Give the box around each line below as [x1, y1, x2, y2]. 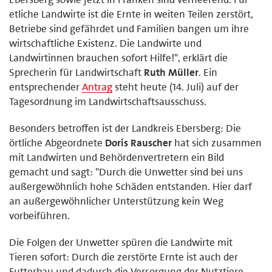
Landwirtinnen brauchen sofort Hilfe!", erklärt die [9, 50, 228, 64]
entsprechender [9, 80, 82, 93]
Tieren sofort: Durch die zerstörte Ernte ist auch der [9, 250, 238, 263]
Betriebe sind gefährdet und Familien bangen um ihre [9, 21, 249, 35]
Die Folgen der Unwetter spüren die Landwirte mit [9, 235, 233, 249]
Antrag [82, 80, 112, 93]
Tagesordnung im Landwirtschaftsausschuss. [9, 94, 206, 108]
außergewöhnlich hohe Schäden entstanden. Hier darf [9, 179, 252, 193]
